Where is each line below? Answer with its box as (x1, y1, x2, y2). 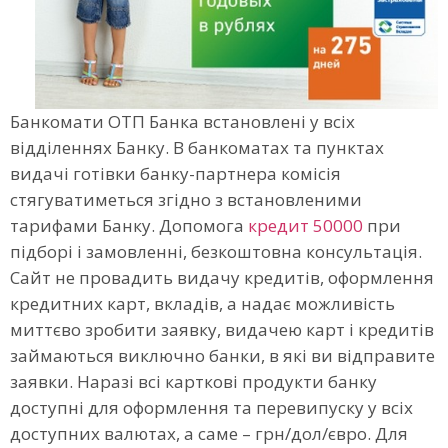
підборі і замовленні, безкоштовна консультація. (10, 240, 422, 264)
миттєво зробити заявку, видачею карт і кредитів (10, 318, 434, 342)
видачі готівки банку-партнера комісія (10, 162, 341, 186)
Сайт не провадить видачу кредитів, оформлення (10, 266, 434, 290)
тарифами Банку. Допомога (10, 214, 248, 238)
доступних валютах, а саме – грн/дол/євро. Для (10, 422, 408, 446)
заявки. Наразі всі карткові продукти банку (10, 370, 377, 394)
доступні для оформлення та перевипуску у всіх (10, 396, 413, 420)
